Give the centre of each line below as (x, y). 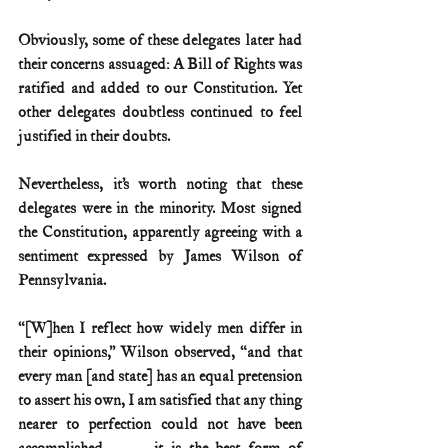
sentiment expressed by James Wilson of (160, 256)
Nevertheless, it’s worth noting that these (160, 184)
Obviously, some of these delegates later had (160, 40)
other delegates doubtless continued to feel (160, 112)
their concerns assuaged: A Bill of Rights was (160, 64)
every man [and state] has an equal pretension (160, 376)
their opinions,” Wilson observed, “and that (160, 352)
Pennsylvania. (62, 280)
